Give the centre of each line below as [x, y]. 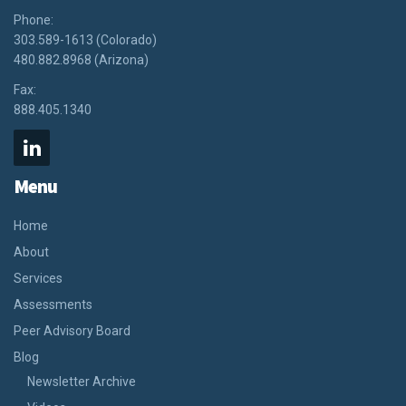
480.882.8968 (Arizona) [81, 59]
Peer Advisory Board [72, 330]
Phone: [34, 19]
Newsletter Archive [82, 381]
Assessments [53, 304]
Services [38, 278]
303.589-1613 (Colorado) [85, 39]
